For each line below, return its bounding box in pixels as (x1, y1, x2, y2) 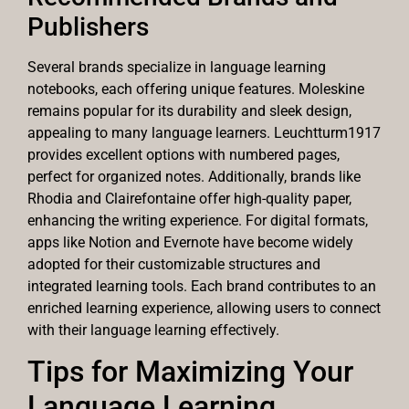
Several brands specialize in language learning (27, 58, 326, 76)
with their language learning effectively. (27, 320, 279, 339)
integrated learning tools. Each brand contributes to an (27, 277, 376, 295)
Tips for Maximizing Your (27, 354, 353, 390)
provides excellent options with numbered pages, (27, 145, 340, 163)
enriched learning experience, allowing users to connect (27, 299, 381, 317)
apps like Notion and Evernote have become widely (27, 233, 353, 251)
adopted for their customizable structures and (27, 255, 320, 273)
